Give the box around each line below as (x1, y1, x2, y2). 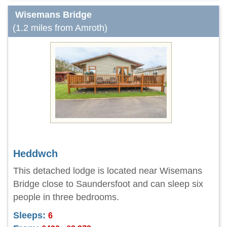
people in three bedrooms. (13, 192, 119, 202)
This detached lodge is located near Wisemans (13, 166, 202, 176)
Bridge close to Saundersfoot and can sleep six (13, 179, 203, 189)
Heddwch (13, 148, 58, 159)
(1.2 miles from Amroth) (13, 23, 107, 33)
